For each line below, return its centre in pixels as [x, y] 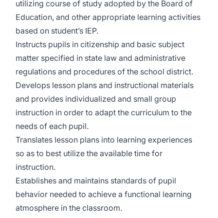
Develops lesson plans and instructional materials [105, 85]
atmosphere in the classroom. [69, 208]
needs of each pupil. [52, 126]
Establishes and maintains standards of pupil [96, 181]
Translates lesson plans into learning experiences [104, 140]
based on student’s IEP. [57, 31]
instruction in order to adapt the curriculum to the [104, 112]
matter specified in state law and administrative [100, 58]
